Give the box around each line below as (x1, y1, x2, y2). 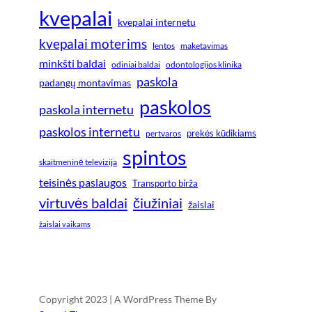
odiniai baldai (111, 59, 160, 70)
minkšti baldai (39, 56, 106, 70)
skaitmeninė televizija (39, 157, 117, 168)
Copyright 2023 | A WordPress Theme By (39, 292, 217, 305)
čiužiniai (133, 194, 182, 212)
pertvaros (146, 129, 181, 139)
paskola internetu (39, 102, 134, 118)
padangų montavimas (39, 77, 131, 89)
